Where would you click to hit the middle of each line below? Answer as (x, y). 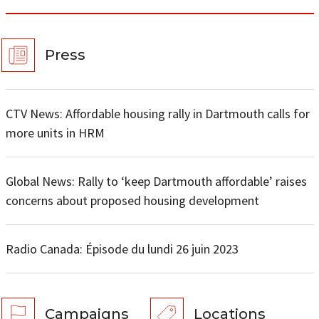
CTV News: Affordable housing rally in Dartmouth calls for (157, 113)
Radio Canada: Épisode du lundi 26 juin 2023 (122, 249)
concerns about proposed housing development (132, 200)
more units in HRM (55, 132)
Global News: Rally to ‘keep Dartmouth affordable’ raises (156, 181)
